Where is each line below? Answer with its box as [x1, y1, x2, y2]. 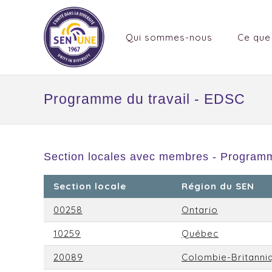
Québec [182, 228, 219, 240]
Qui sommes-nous [126, 32, 212, 44]
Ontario [182, 204, 218, 216]
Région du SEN [182, 180, 254, 192]
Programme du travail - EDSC [44, 92, 245, 107]
